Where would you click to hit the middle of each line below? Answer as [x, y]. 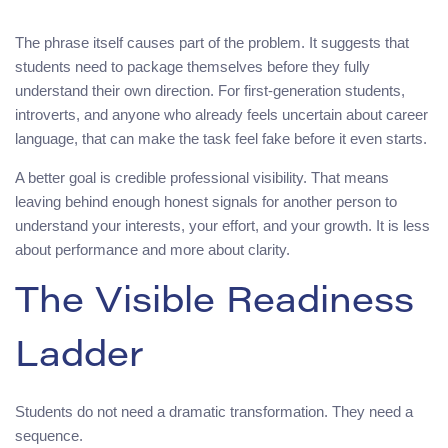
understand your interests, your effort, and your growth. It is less [222, 226]
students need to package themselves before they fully [192, 67]
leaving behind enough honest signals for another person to [206, 202]
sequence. [49, 436]
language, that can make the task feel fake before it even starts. [221, 139]
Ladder [79, 358]
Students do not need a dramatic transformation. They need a [214, 412]
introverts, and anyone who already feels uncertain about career [221, 115]
